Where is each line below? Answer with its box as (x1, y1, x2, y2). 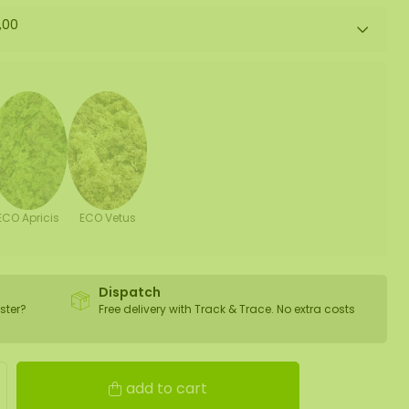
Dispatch (98, 282, 161, 301)
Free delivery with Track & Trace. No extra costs (98, 300, 355, 317)
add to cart (126, 377, 207, 399)
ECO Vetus (79, 209, 136, 225)
